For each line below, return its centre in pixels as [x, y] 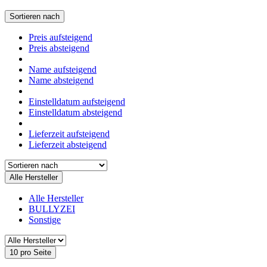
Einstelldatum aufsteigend [77, 101]
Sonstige [45, 219]
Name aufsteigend [63, 69]
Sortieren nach [35, 16]
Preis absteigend [59, 48]
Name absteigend [61, 80]
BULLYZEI [52, 209]
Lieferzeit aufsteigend [69, 133]
